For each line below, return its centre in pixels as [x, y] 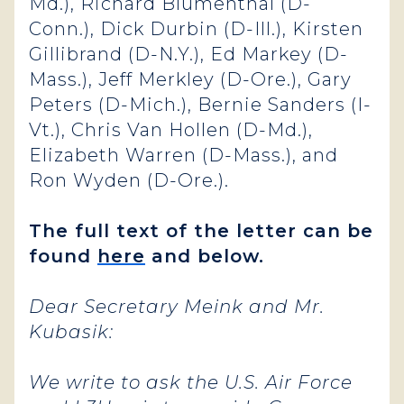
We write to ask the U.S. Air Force [191, 382]
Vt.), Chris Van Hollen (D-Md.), [171, 130]
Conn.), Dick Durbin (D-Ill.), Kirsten [196, 29]
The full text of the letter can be [201, 231]
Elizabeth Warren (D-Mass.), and [184, 155]
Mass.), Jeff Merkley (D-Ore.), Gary [190, 79]
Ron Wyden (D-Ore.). [132, 180]
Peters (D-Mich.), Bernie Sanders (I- [200, 105]
